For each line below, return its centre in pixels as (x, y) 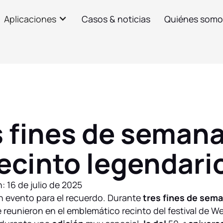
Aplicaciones (30, 19)
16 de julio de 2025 (44, 185)
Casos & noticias (116, 19)
